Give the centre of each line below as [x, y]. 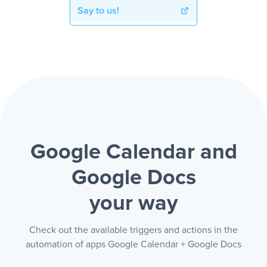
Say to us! [98, 11]
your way [133, 204]
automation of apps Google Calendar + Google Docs [133, 244]
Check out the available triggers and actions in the [133, 230]
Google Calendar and [133, 153]
